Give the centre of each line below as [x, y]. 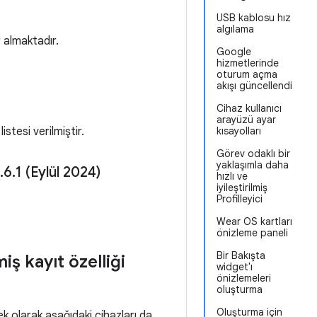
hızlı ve [232, 176]
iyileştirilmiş [242, 188]
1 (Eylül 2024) [58, 172]
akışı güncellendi [254, 86]
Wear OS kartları [254, 221]
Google [234, 52]
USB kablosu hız [254, 18]
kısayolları [239, 131]
